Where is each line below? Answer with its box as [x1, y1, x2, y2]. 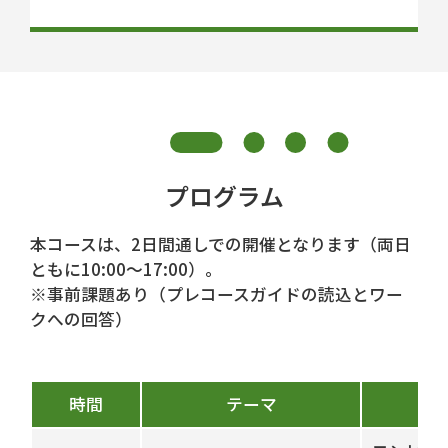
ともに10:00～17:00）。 [30, 257, 222, 282]
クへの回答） [30, 307, 132, 332]
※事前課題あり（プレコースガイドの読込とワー [30, 282, 403, 307]
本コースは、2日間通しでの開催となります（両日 [30, 232, 411, 257]
